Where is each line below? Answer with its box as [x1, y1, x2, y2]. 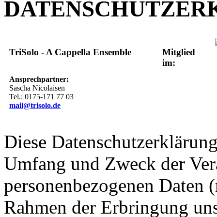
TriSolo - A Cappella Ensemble [9, 46, 131, 57]
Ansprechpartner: [9, 75, 69, 84]
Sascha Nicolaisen [9, 84, 65, 93]
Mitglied [162, 46, 195, 57]
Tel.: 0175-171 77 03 [9, 93, 74, 101]
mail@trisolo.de [9, 101, 61, 110]
